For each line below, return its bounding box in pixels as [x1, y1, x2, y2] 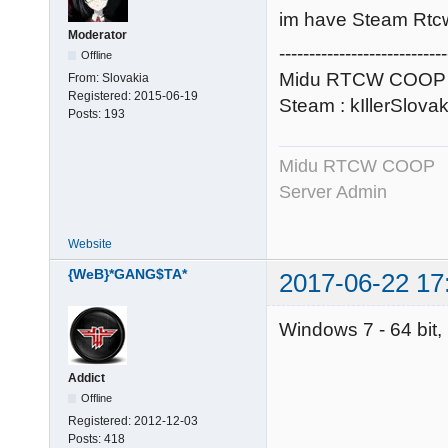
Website [68, 236, 112, 251]
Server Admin [279, 181, 387, 202]
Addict [68, 371, 105, 386]
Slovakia [102, 71, 149, 86]
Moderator [68, 28, 127, 43]
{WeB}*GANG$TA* [68, 266, 187, 283]
